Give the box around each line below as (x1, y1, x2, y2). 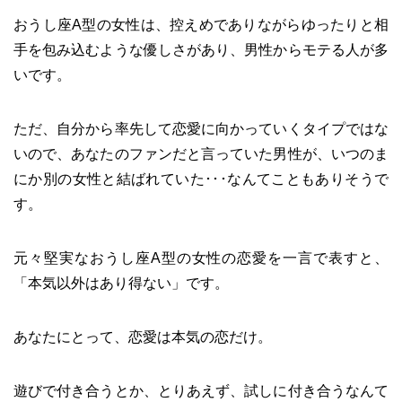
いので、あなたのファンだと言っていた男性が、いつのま (13, 146, 389, 162)
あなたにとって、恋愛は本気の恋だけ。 (13, 329, 272, 345)
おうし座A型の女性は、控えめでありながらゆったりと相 (13, 17, 389, 32)
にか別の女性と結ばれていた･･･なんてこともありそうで (13, 171, 389, 187)
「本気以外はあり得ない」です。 (13, 275, 229, 291)
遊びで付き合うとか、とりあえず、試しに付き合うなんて (13, 383, 389, 398)
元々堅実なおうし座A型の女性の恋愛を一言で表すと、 (13, 250, 389, 266)
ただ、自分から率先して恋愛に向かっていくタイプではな (13, 121, 389, 136)
